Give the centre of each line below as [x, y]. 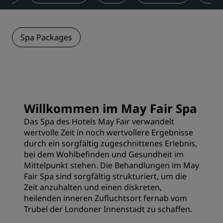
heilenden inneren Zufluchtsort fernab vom [106, 198]
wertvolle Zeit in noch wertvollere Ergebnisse [109, 132]
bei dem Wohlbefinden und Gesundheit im [104, 154]
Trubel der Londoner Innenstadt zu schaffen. [108, 209]
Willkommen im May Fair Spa [111, 108]
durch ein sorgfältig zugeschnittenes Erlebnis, [111, 143]
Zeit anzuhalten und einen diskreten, [93, 187]
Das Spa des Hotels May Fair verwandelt [99, 121]
